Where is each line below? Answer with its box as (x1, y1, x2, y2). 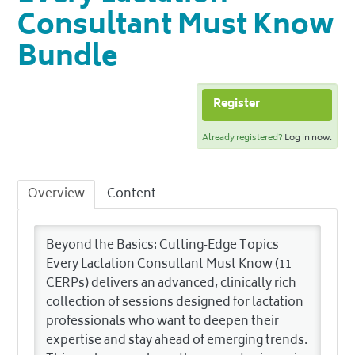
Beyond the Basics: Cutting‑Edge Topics (46, 235, 280, 257)
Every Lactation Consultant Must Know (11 (46, 254, 292, 276)
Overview (28, 183, 86, 205)
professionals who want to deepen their (46, 311, 280, 333)
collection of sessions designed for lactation (46, 292, 304, 314)
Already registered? (201, 130, 284, 146)
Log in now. (284, 130, 332, 146)
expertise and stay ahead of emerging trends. (46, 330, 308, 352)
